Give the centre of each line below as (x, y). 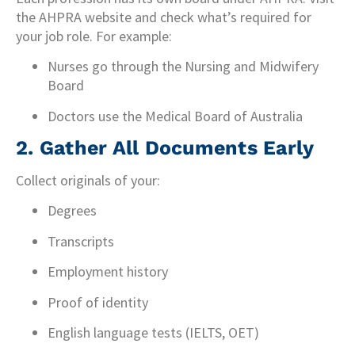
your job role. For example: (94, 36)
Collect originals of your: (88, 181)
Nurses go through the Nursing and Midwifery (183, 67)
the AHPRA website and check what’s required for (164, 17)
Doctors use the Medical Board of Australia (175, 116)
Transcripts (81, 241)
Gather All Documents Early (177, 148)
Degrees (72, 211)
